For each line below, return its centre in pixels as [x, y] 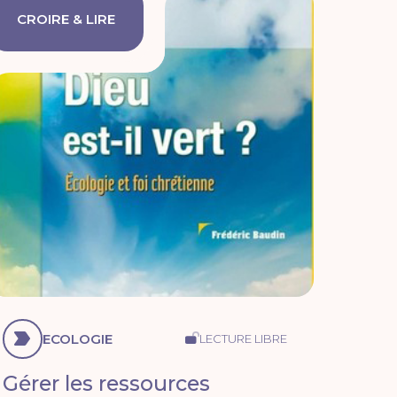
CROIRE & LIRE [66, 19]
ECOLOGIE [77, 339]
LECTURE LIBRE [243, 338]
